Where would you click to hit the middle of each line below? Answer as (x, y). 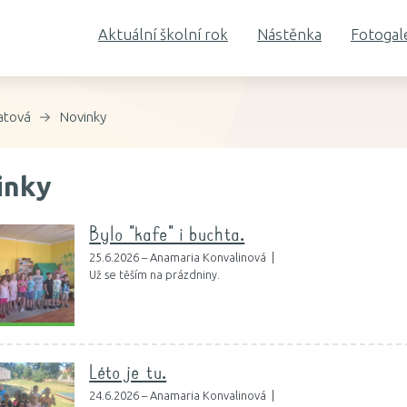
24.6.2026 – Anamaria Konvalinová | (184, 396)
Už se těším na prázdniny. (155, 275)
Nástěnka (289, 34)
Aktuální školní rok (163, 34)
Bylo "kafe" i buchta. (167, 235)
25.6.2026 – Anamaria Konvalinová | (184, 258)
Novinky (83, 117)
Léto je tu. (128, 374)
